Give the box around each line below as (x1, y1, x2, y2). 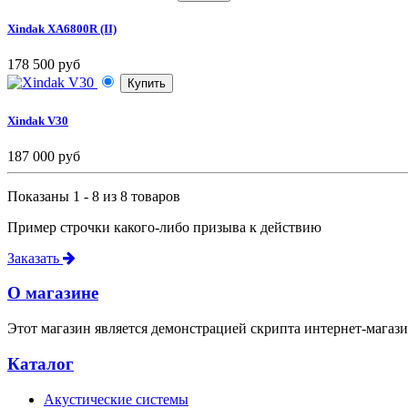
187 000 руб (7, 148, 80, 164)
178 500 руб (7, 56, 80, 73)
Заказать (7, 250, 63, 266)
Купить (127, 76, 166, 91)
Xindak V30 (7, 113, 68, 127)
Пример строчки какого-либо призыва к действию (7, 219, 321, 235)
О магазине (7, 283, 98, 303)
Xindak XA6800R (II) (7, 22, 117, 36)
